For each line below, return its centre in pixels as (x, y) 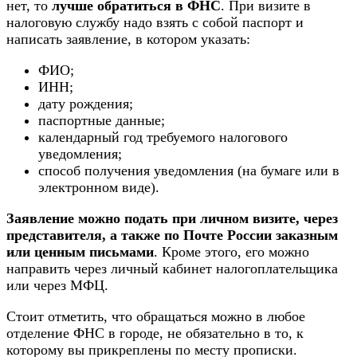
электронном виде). (99, 188)
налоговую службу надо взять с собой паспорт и (155, 23)
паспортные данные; (102, 121)
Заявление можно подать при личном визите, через (172, 219)
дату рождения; (86, 104)
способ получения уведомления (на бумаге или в (189, 171)
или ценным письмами (80, 252)
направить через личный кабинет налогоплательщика (172, 269)
